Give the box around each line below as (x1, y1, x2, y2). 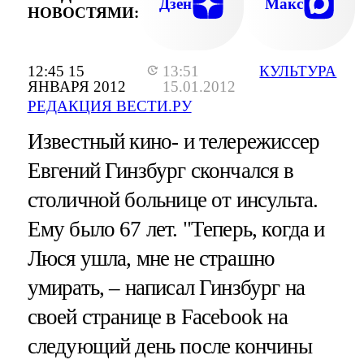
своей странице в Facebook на (27, 305, 288, 330)
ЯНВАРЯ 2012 (27, 78, 126, 96)
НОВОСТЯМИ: (27, 3, 139, 21)
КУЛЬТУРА (259, 63, 337, 80)
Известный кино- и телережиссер (27, 129, 320, 154)
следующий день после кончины (27, 334, 312, 359)
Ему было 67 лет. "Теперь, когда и (27, 217, 325, 242)
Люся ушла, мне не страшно (27, 246, 275, 271)
